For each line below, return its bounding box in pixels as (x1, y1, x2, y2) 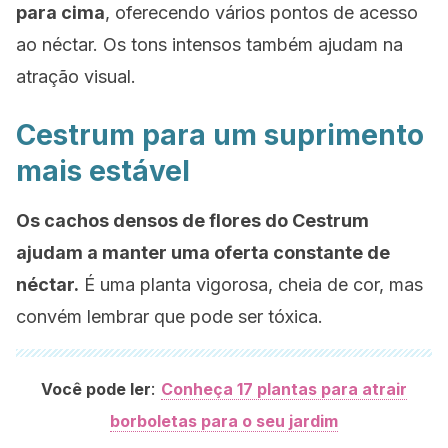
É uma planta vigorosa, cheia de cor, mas (79, 274, 423, 295)
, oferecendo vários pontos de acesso (105, 2, 418, 23)
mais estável (16, 154, 190, 188)
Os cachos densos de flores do (16, 210, 292, 231)
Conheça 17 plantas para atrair (161, 379, 407, 399)
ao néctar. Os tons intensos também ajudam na (16, 34, 403, 55)
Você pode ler (41, 379, 151, 399)
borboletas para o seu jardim (110, 411, 338, 431)
